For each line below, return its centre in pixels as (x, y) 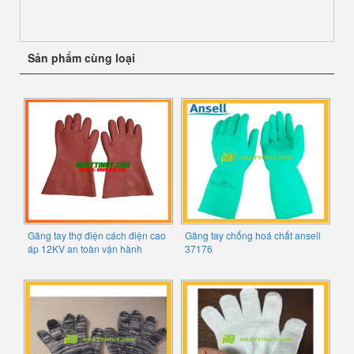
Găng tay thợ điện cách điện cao (97, 235)
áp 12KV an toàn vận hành (85, 249)
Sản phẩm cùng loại (81, 58)
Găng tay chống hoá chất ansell (253, 235)
